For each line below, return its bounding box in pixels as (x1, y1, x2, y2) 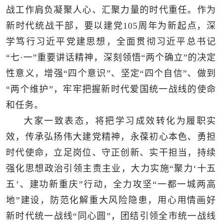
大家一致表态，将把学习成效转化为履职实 (24, 116, 216, 126)
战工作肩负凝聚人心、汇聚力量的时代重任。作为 (6, 5, 216, 15)
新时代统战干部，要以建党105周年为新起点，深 (6, 21, 216, 31)
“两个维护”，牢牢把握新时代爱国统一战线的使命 (6, 84, 216, 95)
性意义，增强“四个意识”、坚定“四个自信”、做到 (6, 68, 216, 79)
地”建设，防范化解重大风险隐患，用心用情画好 (6, 195, 216, 206)
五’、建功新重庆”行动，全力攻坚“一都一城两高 (6, 179, 216, 190)
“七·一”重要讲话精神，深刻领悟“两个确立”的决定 (6, 53, 216, 63)
